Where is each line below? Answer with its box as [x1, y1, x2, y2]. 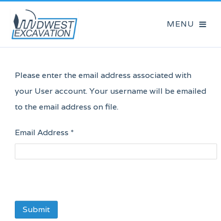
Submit [23, 204, 50, 215]
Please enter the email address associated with [15, 70, 191, 80]
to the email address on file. [15, 102, 118, 112]
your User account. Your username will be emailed [15, 86, 206, 96]
